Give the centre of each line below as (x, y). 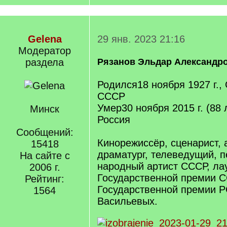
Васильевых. (127, 201)
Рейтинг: (45, 179)
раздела (45, 62)
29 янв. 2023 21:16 (141, 39)
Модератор (45, 51)
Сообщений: (45, 132)
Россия (114, 120)
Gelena (45, 39)
